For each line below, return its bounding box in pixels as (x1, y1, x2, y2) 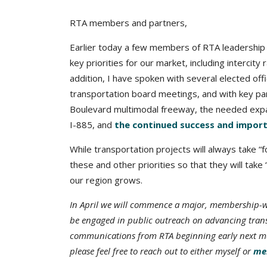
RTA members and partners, (70, 17, 187, 29)
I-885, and (70, 119, 114, 131)
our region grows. (70, 174, 142, 186)
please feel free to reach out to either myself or (70, 245, 251, 257)
